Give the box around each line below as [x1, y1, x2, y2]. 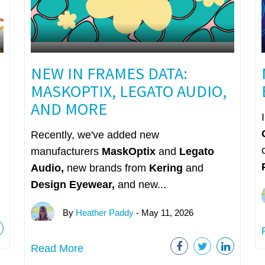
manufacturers [30, 145, 102, 157]
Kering [148, 161, 186, 174]
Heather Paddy [75, 207, 134, 218]
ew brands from [72, 161, 149, 174]
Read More [30, 242, 83, 254]
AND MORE [30, 98, 107, 119]
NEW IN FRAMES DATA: [30, 62, 188, 84]
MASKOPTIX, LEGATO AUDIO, [30, 80, 227, 102]
